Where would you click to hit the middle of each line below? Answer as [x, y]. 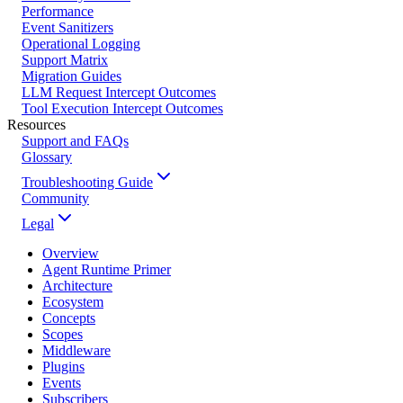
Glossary [47, 157]
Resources [36, 124]
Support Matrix [65, 59]
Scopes [63, 334]
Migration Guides [72, 76]
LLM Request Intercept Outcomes [119, 92]
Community [55, 198]
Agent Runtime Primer [107, 269]
